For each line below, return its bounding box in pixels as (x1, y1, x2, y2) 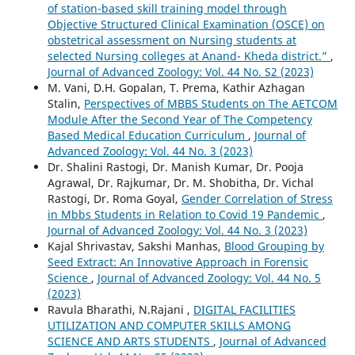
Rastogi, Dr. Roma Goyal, (47, 191, 181, 207)
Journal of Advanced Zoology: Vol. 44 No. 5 (97, 270, 321, 286)
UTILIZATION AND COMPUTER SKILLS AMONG (47, 318, 291, 334)
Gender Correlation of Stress (181, 191, 333, 207)
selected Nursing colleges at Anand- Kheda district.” (47, 48, 330, 64)
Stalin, (47, 96, 84, 112)
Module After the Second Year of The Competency (47, 112, 312, 128)
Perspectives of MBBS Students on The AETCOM (83, 96, 338, 112)
